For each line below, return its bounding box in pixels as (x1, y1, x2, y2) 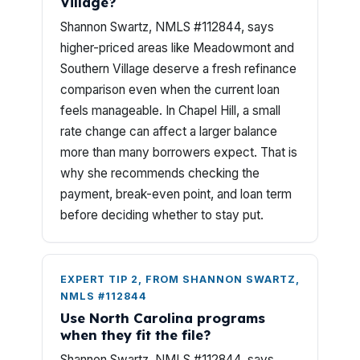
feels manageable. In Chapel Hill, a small (60, 103, 280, 118)
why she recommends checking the (60, 166, 260, 181)
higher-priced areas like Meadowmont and (60, 40, 294, 55)
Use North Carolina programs (60, 309, 265, 326)
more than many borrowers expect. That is (60, 145, 297, 160)
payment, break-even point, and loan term (60, 186, 292, 202)
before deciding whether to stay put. (60, 207, 264, 223)
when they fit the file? (60, 326, 211, 343)
